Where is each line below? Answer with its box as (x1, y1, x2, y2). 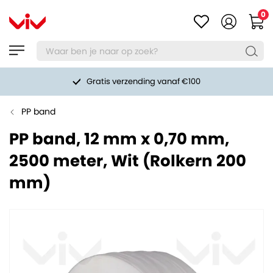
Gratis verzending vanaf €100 (87, 76, 200, 87)
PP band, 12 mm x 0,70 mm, (9, 128, 229, 150)
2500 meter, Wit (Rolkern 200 (9, 150, 246, 172)
